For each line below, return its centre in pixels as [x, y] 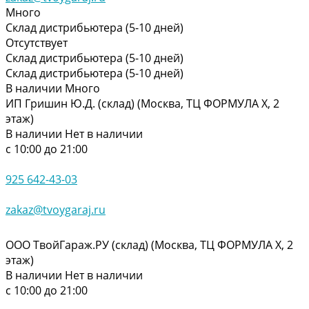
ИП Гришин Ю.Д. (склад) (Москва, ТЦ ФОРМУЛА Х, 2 [142, 103]
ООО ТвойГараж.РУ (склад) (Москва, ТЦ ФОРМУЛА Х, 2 [149, 245]
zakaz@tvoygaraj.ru [56, 209]
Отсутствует [37, 42]
